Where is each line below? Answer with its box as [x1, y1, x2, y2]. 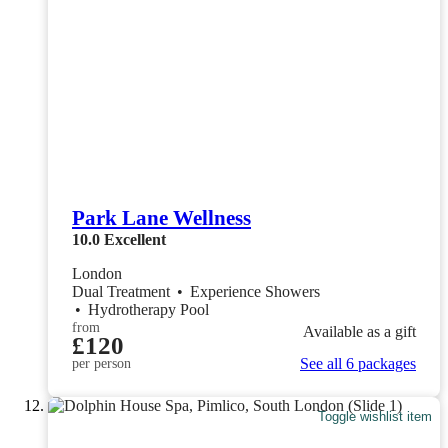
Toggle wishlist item [318, 409, 433, 425]
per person [72, 355, 131, 371]
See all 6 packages [300, 354, 416, 372]
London [72, 264, 122, 282]
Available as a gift [303, 323, 416, 341]
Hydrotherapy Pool [88, 300, 209, 318]
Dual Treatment [72, 282, 174, 300]
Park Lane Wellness [72, 205, 251, 230]
